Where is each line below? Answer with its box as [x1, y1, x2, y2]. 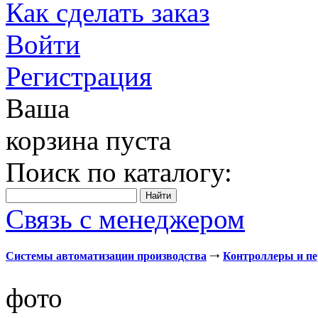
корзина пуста [6, 125, 171, 155]
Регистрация [6, 61, 152, 92]
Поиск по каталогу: [6, 157, 232, 187]
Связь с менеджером [6, 204, 245, 234]
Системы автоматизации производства [6, 250, 207, 263]
